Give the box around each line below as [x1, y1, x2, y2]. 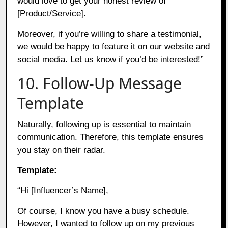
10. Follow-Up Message [17, 72, 182, 94]
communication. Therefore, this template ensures [17, 132, 204, 142]
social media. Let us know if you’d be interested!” [17, 54, 204, 64]
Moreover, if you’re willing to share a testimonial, [17, 28, 202, 39]
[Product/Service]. [17, 8, 87, 18]
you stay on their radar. [17, 145, 106, 155]
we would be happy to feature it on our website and [17, 41, 210, 51]
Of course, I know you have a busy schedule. [17, 206, 190, 216]
